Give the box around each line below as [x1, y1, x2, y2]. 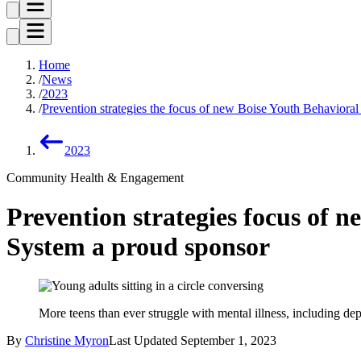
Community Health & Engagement [6, 170, 184, 185]
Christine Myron [25, 334, 109, 348]
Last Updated [109, 334, 177, 348]
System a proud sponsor [6, 232, 270, 261]
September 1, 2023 [180, 334, 276, 348]
